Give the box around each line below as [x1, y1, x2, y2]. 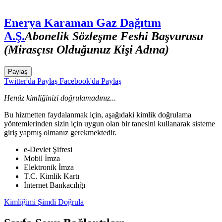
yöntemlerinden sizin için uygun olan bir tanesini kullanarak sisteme [4, 119, 215, 128]
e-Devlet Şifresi [24, 145, 72, 154]
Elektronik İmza [24, 163, 74, 171]
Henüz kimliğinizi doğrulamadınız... [4, 93, 116, 102]
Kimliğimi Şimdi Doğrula [4, 197, 84, 206]
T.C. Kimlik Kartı [24, 171, 79, 180]
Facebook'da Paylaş [57, 76, 121, 85]
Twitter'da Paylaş [4, 76, 57, 85]
